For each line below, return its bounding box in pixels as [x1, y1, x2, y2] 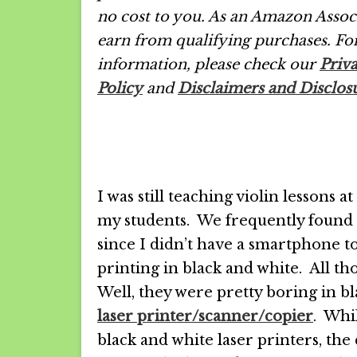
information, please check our [97, 55, 320, 73]
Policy [97, 79, 143, 97]
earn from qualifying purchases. [97, 31, 331, 49]
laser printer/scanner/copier [97, 308, 313, 325]
